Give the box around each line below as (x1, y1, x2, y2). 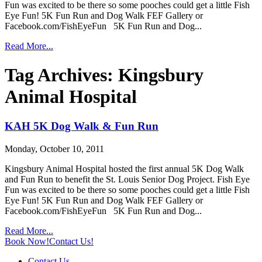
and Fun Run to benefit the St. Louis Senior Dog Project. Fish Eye (5, 174, 250, 184)
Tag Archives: (5, 64, 118, 85)
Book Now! (5, 236, 49, 246)
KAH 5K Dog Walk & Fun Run (5, 120, 158, 133)
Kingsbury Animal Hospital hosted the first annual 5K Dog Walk (5, 163, 244, 174)
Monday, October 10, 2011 (5, 143, 104, 154)
